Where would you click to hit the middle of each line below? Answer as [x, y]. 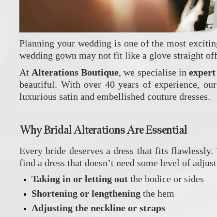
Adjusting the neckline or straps [98, 208]
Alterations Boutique [75, 72]
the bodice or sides [166, 178]
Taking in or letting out [80, 178]
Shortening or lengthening [86, 193]
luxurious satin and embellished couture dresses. [115, 96]
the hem [157, 193]
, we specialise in [154, 72]
